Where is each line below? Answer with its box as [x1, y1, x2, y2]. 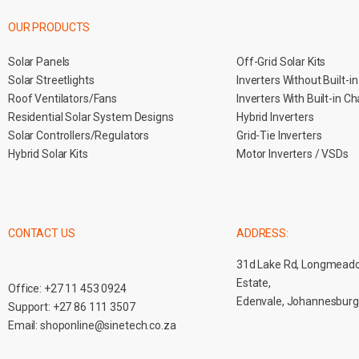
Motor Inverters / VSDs [236, 147, 349, 160]
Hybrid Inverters [236, 110, 314, 123]
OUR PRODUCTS [8, 20, 91, 34]
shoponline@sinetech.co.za [40, 318, 176, 332]
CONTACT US [8, 226, 75, 240]
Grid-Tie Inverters [236, 128, 322, 142]
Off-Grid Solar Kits [236, 54, 326, 68]
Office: [8, 281, 44, 295]
